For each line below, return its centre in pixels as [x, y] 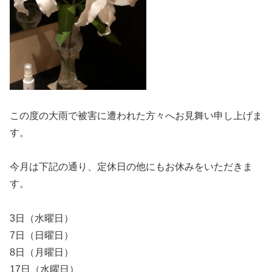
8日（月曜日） [42, 253]
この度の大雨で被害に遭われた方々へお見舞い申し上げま [136, 115]
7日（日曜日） [42, 236]
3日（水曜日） [42, 219]
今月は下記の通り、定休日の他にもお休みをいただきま [131, 167]
